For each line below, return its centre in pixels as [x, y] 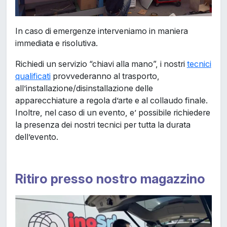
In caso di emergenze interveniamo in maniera [101, 31]
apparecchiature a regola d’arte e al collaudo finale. [111, 100]
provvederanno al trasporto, [105, 76]
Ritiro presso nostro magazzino [110, 178]
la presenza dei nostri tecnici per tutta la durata [103, 124]
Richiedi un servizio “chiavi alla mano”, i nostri [101, 64]
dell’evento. [36, 137]
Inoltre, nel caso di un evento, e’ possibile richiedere [112, 112]
